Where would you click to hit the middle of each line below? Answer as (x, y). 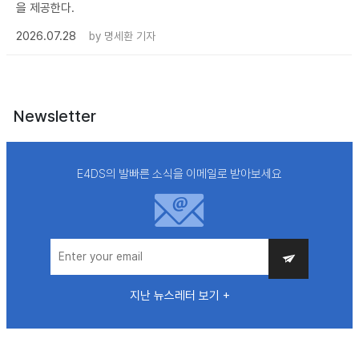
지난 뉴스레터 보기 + (179, 295)
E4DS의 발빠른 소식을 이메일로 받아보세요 (179, 173)
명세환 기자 (130, 36)
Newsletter (55, 116)
